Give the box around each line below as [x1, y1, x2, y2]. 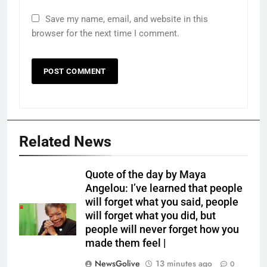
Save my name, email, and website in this [45, 14, 208, 25]
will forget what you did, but [85, 210, 216, 222]
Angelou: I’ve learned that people [85, 182, 243, 195]
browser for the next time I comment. [32, 28, 179, 39]
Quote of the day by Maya [85, 169, 206, 181]
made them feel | [85, 237, 166, 250]
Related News [19, 133, 111, 151]
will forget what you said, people [85, 196, 238, 209]
